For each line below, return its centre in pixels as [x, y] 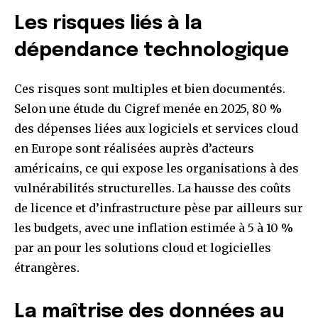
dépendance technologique [152, 51]
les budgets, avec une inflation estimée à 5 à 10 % [154, 228]
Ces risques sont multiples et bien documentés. [150, 89]
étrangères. [47, 268]
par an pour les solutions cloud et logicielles [143, 248]
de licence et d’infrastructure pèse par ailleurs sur [159, 208]
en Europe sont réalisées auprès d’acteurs [134, 149]
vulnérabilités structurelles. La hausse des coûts [153, 188]
